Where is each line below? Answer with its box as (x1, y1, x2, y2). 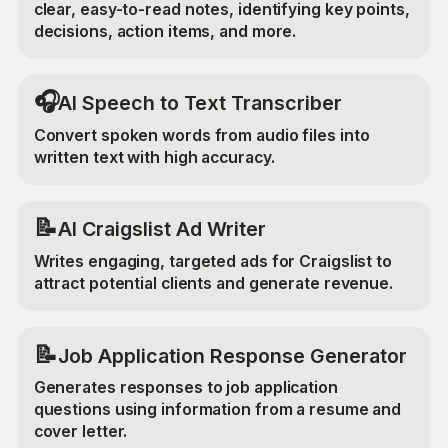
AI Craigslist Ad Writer (57, 217, 266, 242)
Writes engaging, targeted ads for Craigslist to (33, 252, 392, 272)
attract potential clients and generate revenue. (33, 274, 393, 294)
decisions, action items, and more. (33, 22, 297, 42)
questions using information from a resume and (33, 400, 402, 420)
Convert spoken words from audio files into (33, 126, 370, 146)
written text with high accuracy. (33, 148, 275, 168)
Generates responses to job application (33, 378, 338, 398)
